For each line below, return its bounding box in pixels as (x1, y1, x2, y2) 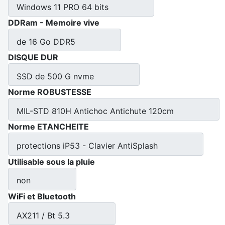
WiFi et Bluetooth (8, 191, 76, 201)
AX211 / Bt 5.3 (17, 210, 70, 220)
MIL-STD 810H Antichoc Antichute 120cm (17, 106, 174, 117)
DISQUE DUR (8, 52, 58, 62)
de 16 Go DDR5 (17, 36, 75, 47)
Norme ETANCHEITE (8, 122, 89, 132)
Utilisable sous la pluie (8, 156, 95, 167)
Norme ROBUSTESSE (8, 87, 91, 97)
